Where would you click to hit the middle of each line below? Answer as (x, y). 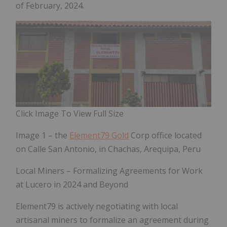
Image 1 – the (43, 135)
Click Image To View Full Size (70, 113)
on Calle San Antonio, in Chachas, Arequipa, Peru (108, 149)
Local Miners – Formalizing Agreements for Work (109, 171)
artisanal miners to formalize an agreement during (112, 220)
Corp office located (165, 135)
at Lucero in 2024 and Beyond (72, 184)
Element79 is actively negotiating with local (97, 206)
